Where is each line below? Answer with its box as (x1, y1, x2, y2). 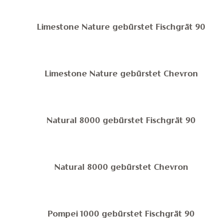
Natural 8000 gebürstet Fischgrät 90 (47, 117, 196, 125)
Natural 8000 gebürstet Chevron (54, 164, 188, 172)
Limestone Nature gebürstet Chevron (45, 71, 198, 78)
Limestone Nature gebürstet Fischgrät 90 (37, 24, 206, 32)
